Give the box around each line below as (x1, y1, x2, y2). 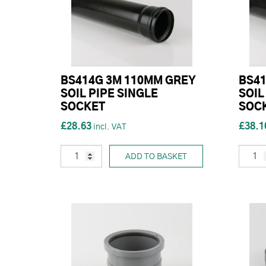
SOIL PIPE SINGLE (61, 88, 158, 100)
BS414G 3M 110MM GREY (61, 75, 196, 87)
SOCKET (61, 102, 105, 113)
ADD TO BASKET (125, 152, 187, 161)
